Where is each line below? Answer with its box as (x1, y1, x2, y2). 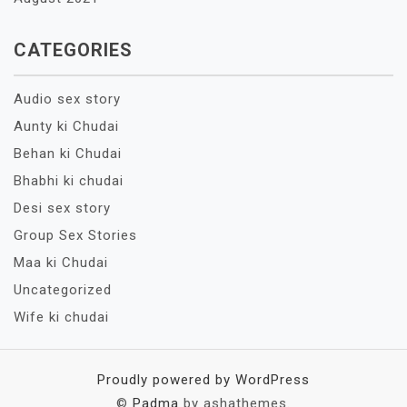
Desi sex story (14, 200, 111, 216)
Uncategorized (14, 282, 112, 298)
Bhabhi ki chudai (14, 173, 124, 189)
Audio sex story (14, 91, 121, 107)
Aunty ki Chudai (14, 118, 119, 134)
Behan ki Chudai (14, 145, 122, 162)
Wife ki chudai (14, 309, 109, 325)
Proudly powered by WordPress (97, 372, 310, 388)
